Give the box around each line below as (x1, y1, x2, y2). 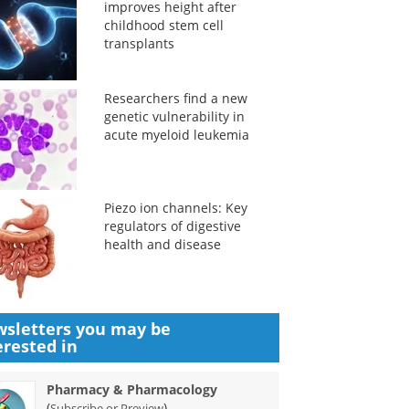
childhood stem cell (103, 16, 224, 34)
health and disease (103, 236, 221, 253)
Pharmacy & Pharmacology (47, 381, 218, 398)
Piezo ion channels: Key (103, 199, 247, 216)
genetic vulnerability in (103, 108, 245, 125)
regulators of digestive (103, 217, 241, 235)
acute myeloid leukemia (103, 126, 249, 143)
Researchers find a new (103, 89, 247, 107)
